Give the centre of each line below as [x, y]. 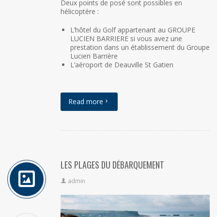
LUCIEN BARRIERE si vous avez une [126, 38]
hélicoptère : [80, 11]
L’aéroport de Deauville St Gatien [122, 64]
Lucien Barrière [94, 56]
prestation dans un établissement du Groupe [140, 47]
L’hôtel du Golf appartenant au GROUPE [133, 30]
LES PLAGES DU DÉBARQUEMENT [112, 164]
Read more [86, 101]
